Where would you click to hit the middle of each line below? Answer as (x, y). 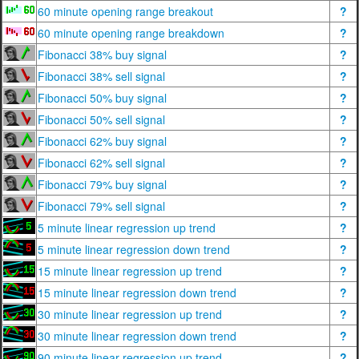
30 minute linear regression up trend (130, 314)
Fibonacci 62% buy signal (102, 141)
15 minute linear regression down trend (137, 292)
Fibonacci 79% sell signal (101, 206)
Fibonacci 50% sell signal (101, 119)
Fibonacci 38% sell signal (101, 76)
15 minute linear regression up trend (130, 271)
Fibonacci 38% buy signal (102, 54)
